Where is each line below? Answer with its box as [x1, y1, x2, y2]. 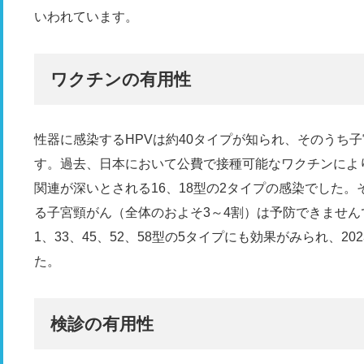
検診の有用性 [50, 314, 154, 333]
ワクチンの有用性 [50, 70, 191, 89]
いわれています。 [34, 10, 138, 24]
